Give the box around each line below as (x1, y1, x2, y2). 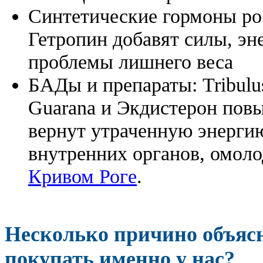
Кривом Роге (28, 164, 137, 187)
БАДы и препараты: (28, 73, 203, 96)
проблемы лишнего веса (28, 50, 233, 73)
